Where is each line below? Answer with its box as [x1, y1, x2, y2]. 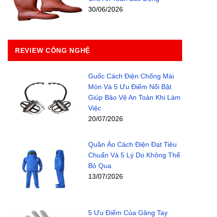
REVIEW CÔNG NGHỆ [15, 46, 91, 55]
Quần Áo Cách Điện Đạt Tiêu [88, 140, 177, 149]
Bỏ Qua [88, 162, 111, 170]
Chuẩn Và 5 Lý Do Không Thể [88, 151, 180, 159]
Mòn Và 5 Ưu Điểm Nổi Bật [88, 83, 171, 91]
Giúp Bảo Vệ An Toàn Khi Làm [88, 93, 181, 102]
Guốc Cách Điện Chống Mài [88, 72, 174, 80]
